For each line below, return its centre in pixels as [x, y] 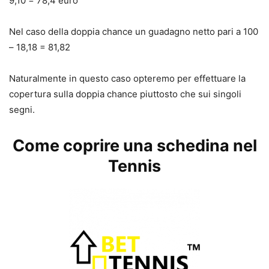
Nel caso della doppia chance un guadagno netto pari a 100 [134, 31]
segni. [22, 109]
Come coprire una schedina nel [134, 145]
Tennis [134, 166]
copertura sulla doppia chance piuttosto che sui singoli [125, 94]
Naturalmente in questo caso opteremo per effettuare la [127, 78]
